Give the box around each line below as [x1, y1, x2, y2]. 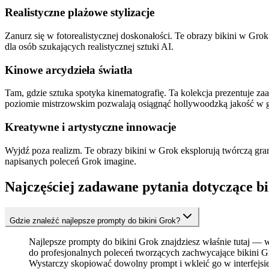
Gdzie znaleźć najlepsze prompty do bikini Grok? [10, 216, 180, 225]
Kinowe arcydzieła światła [5, 63, 133, 76]
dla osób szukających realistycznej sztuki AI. [5, 41, 174, 52]
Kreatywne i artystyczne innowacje [5, 121, 176, 133]
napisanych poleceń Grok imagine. [5, 156, 136, 166]
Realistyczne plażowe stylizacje [5, 6, 154, 19]
